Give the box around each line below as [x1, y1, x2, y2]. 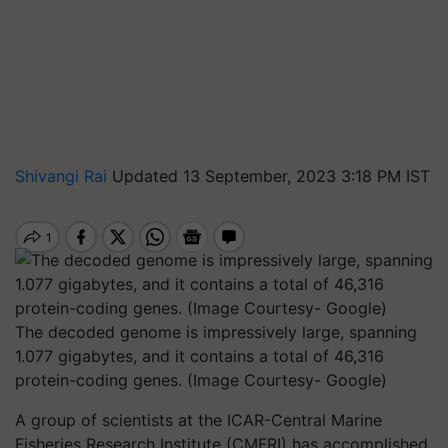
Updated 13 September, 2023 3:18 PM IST [112, 166, 430, 186]
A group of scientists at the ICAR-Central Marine [15, 410, 382, 430]
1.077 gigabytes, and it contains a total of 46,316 [15, 346, 384, 366]
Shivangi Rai [15, 166, 112, 186]
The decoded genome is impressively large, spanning [15, 322, 417, 342]
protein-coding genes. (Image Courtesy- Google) [15, 370, 387, 390]
